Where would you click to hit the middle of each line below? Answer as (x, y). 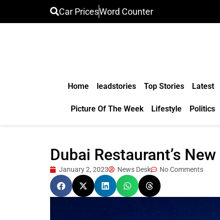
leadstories (116, 86)
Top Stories (164, 86)
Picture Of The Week (107, 109)
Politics (202, 109)
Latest (203, 86)
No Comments (181, 169)
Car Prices (79, 12)
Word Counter (126, 12)
